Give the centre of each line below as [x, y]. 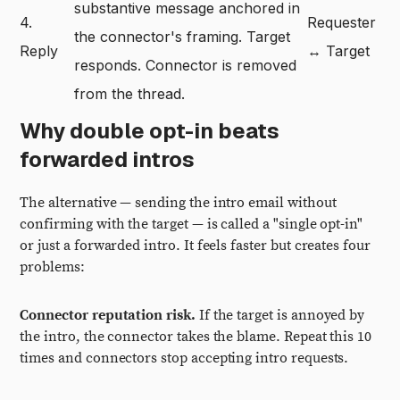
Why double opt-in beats [150, 131]
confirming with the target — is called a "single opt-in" [192, 224]
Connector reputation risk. [108, 315]
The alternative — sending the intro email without [178, 203]
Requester [342, 22]
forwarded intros [108, 159]
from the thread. [130, 94]
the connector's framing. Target [183, 37]
